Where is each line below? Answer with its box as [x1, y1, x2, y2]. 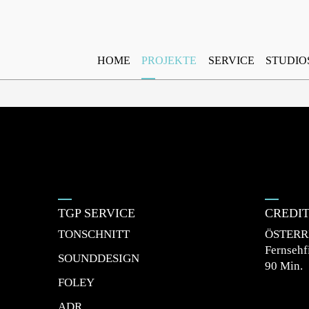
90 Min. [265, 259, 303, 272]
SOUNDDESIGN [58, 252, 139, 265]
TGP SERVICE [58, 206, 135, 220]
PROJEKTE [141, 54, 197, 66]
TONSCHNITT [58, 228, 130, 241]
